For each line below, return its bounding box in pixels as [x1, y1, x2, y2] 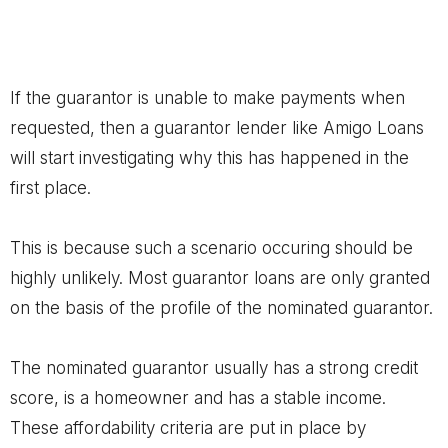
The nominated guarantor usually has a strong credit [10, 358, 418, 378]
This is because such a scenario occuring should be [10, 238, 413, 258]
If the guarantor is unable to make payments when [10, 88, 405, 108]
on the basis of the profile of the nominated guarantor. [10, 298, 433, 318]
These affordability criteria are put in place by [10, 418, 366, 438]
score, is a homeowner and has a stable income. [10, 388, 386, 408]
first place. [10, 178, 91, 198]
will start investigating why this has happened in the [10, 148, 409, 168]
